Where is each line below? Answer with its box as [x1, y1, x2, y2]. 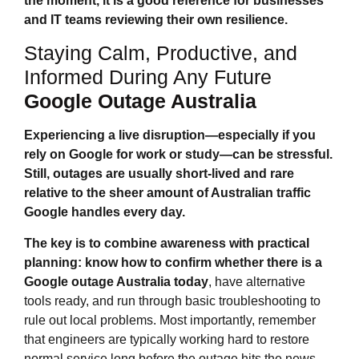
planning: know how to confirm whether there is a [24, 255, 322, 269]
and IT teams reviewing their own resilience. [24, 12, 288, 26]
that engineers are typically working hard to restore [24, 332, 309, 346]
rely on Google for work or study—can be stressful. [24, 147, 333, 162]
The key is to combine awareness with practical [24, 236, 309, 250]
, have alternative [208, 274, 305, 288]
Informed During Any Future [24, 66, 272, 89]
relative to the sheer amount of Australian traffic [24, 186, 311, 200]
